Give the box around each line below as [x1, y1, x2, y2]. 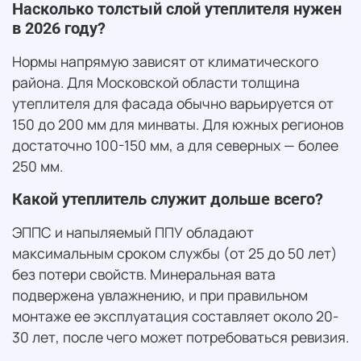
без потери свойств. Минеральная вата [12, 263, 276, 284]
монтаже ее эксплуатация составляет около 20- [12, 305, 338, 326]
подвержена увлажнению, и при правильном [12, 284, 308, 305]
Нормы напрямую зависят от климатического [12, 51, 318, 71]
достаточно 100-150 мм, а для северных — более [12, 135, 338, 155]
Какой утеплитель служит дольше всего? [12, 189, 323, 209]
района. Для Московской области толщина [12, 72, 300, 92]
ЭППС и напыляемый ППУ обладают [12, 222, 254, 242]
